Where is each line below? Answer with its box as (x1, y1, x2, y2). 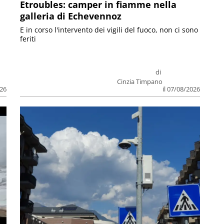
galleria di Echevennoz (20, 10, 122, 22)
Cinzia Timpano (116, 77, 162, 86)
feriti (20, 34, 36, 44)
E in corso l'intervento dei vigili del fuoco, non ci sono (20, 25, 198, 35)
